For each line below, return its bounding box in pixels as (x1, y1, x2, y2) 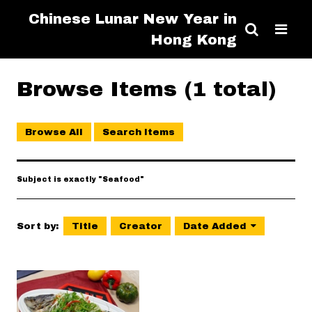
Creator (119, 221, 162, 231)
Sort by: (17, 221, 61, 231)
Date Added (183, 221, 247, 231)
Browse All (25, 127, 83, 137)
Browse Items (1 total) (17, 77, 276, 100)
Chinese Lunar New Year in (29, 11, 237, 26)
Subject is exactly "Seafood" (17, 175, 144, 183)
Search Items (102, 127, 175, 137)
